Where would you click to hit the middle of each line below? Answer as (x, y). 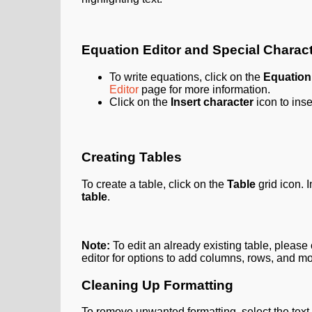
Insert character (212, 102)
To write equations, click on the (186, 77)
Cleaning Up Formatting (157, 285)
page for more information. (204, 89)
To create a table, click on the (154, 184)
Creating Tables (132, 157)
